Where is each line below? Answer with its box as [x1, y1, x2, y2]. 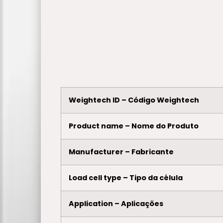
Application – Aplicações [69, 198, 163, 209]
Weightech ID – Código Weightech [69, 95, 199, 105]
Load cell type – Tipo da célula [69, 172, 183, 183]
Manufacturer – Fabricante [69, 146, 174, 157]
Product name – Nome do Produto [69, 120, 199, 131]
